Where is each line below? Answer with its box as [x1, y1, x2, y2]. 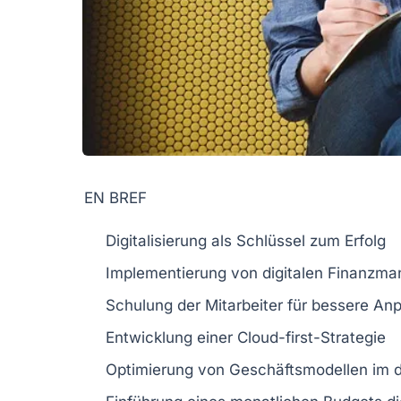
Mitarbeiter [205, 295, 283, 314]
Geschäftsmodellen [229, 360, 368, 379]
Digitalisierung [106, 231, 207, 250]
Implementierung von [106, 263, 262, 282]
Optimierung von [106, 360, 229, 379]
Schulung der [106, 295, 205, 314]
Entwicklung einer [106, 328, 237, 346]
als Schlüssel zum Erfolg [207, 231, 386, 250]
